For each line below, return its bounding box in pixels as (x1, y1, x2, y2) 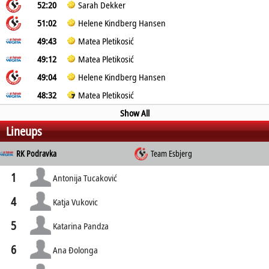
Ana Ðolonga (52, 243, 98, 256)
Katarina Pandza (52, 219, 109, 232)
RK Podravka (16, 148, 57, 159)
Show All (119, 107, 150, 119)
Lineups (6, 123, 42, 139)
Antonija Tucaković (52, 171, 117, 184)
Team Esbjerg (151, 148, 193, 159)
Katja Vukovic (52, 195, 98, 208)
